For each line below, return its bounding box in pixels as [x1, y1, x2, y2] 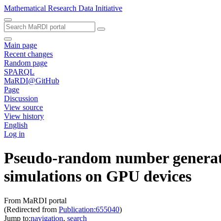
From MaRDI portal [4, 196, 67, 205]
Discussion [4, 94, 38, 103]
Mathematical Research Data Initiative [4, 4, 122, 12]
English [4, 121, 28, 129]
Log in [4, 130, 25, 138]
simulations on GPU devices [4, 167, 191, 185]
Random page [4, 59, 47, 67]
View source [4, 103, 43, 111]
